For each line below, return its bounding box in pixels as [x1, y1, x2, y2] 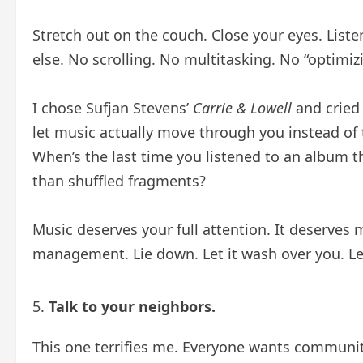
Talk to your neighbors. [49, 297, 216, 317]
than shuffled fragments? [32, 171, 206, 191]
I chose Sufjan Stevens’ [32, 98, 193, 118]
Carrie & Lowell [193, 98, 292, 118]
